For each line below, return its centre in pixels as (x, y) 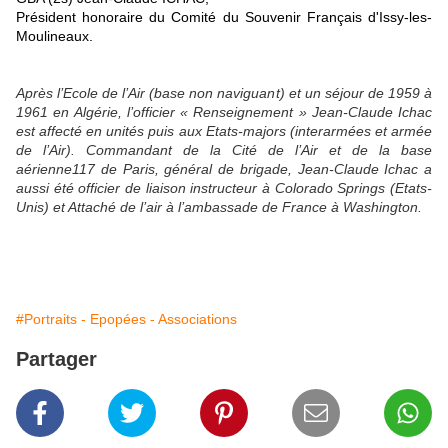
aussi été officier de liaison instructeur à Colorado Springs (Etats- (224, 187)
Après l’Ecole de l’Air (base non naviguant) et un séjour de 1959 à (224, 92)
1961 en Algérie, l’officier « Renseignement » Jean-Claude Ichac (224, 111)
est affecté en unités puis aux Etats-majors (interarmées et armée (224, 130)
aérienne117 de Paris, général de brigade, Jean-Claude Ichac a (224, 168)
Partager (56, 358)
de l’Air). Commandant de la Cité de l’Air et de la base (224, 149)
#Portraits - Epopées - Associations (126, 318)
